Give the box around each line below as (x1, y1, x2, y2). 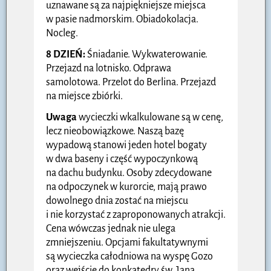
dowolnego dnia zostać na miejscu (46, 195, 188, 206)
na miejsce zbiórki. (46, 90, 123, 102)
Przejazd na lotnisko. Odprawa (46, 62, 171, 74)
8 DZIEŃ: (46, 48, 85, 60)
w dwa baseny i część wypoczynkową (46, 153, 198, 165)
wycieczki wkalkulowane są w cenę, (79, 111, 223, 123)
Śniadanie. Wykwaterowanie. (85, 48, 207, 60)
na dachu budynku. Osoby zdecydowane (46, 167, 212, 178)
